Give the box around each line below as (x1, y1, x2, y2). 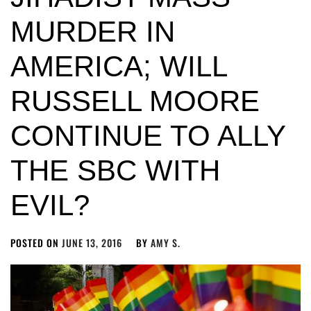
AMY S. (151, 235, 180, 250)
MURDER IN (10, 15, 175, 48)
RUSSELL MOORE (10, 85, 260, 117)
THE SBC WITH (10, 154, 220, 187)
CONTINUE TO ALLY (10, 119, 285, 152)
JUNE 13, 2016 (62, 235, 122, 250)
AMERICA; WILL (10, 50, 226, 83)
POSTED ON (10, 235, 62, 250)
